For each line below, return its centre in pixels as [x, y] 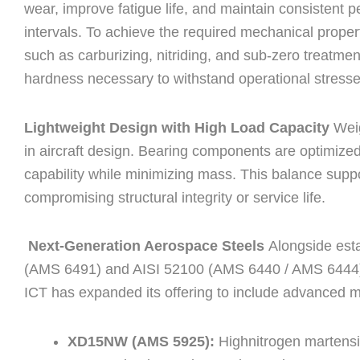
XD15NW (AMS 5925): [143, 341]
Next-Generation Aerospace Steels [144, 246]
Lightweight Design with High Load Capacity [177, 127]
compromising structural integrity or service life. [175, 197]
